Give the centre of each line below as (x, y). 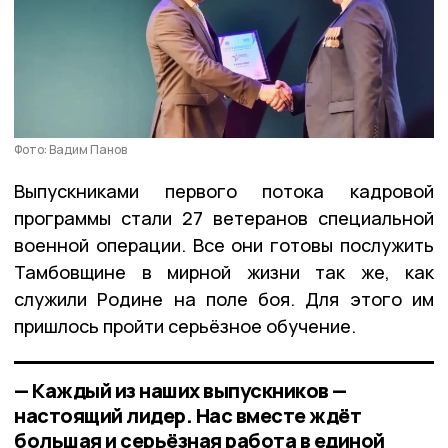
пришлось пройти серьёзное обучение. (185, 325)
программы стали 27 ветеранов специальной (224, 217)
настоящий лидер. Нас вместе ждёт (187, 415)
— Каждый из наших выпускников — (180, 390)
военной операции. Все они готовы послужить (224, 244)
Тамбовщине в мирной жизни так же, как (224, 271)
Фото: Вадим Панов (70, 149)
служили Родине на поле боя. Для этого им (224, 298)
